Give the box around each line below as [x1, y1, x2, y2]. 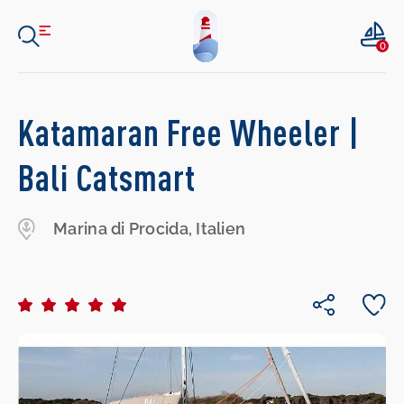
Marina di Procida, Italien [53, 218, 246, 238]
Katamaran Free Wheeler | [18, 112, 361, 153]
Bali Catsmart [18, 157, 196, 198]
